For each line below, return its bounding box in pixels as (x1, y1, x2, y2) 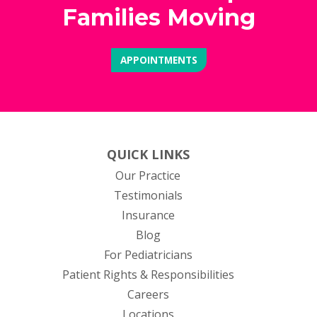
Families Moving (62, 4, 255, 31)
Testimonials (113, 188, 183, 203)
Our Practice (115, 168, 180, 183)
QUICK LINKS (106, 146, 190, 163)
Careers (127, 287, 169, 302)
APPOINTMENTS (120, 53, 197, 67)
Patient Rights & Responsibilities (62, 267, 234, 282)
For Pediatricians (103, 247, 192, 263)
